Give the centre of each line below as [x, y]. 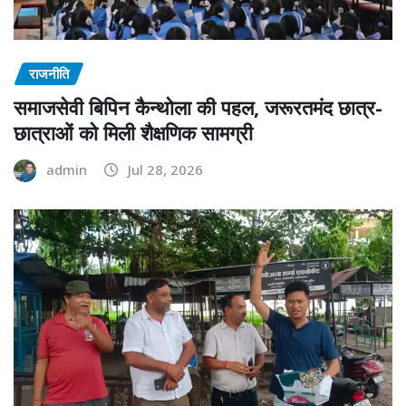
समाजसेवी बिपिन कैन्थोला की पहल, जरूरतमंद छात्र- [198, 106]
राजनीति [49, 74]
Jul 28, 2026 [165, 169]
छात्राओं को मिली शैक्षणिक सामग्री [133, 132]
